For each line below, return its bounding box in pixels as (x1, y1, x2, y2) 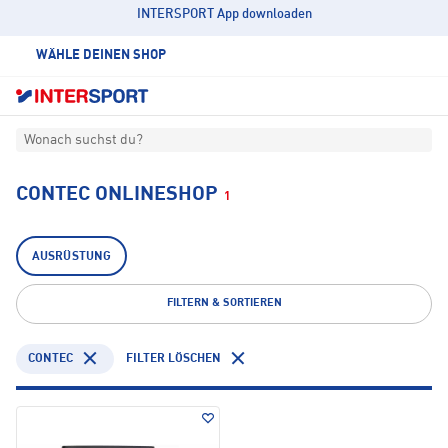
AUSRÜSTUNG (32, 251, 112, 264)
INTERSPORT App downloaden (136, 8, 312, 21)
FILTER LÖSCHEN (126, 352, 221, 365)
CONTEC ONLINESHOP (16, 185, 218, 206)
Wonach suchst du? (24, 133, 143, 148)
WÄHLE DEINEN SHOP (36, 49, 166, 62)
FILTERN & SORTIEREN (166, 298, 282, 310)
